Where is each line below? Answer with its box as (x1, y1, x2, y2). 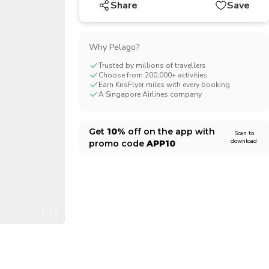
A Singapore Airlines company (98, 89, 202, 99)
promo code (88, 138, 147, 149)
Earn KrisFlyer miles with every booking (98, 80, 230, 89)
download (231, 137, 257, 145)
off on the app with (125, 126, 215, 137)
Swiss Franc (23, 8, 69, 20)
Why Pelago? (88, 41, 139, 53)
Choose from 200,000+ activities (98, 70, 207, 80)
